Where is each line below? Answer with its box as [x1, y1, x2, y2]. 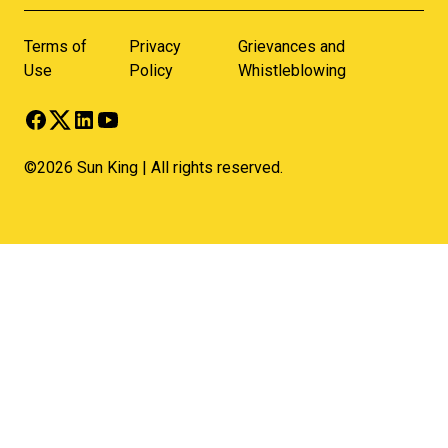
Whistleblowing [237, 60, 346, 80]
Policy [128, 60, 173, 80]
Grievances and [237, 36, 345, 56]
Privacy [128, 36, 181, 56]
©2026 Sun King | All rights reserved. [24, 157, 283, 177]
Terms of [24, 36, 87, 56]
